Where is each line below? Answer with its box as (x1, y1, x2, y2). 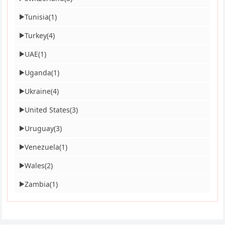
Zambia (25, 179, 50, 189)
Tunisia (25, 12, 49, 22)
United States (25, 105, 70, 115)
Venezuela (25, 142, 60, 152)
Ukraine (25, 86, 51, 96)
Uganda (25, 68, 52, 78)
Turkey (25, 31, 47, 41)
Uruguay (25, 124, 54, 134)
